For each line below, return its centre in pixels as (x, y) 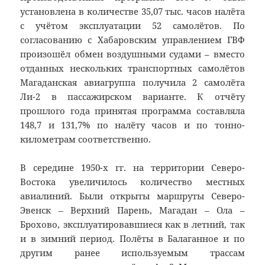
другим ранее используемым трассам (132, 253)
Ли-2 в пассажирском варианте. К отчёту (132, 97)
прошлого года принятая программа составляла (132, 111)
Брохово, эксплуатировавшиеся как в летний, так (132, 224)
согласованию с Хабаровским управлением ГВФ (132, 40)
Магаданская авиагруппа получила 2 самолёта (132, 83)
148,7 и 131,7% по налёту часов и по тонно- (132, 125)
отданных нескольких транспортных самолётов (132, 68)
